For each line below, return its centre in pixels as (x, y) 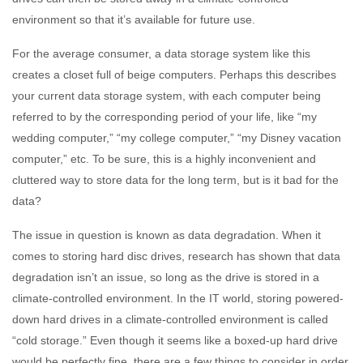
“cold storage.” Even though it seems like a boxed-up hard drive (175, 340)
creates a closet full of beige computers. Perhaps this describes (174, 74)
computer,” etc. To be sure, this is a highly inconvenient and (164, 158)
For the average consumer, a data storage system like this (161, 53)
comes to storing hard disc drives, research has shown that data (176, 256)
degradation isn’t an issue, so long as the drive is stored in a (166, 277)
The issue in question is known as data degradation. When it (167, 235)
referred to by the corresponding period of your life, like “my (164, 116)
